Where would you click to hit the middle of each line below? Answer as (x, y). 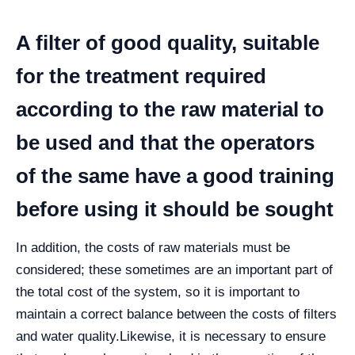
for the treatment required (141, 76)
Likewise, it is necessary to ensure (223, 336)
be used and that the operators (165, 142)
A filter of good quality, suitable (168, 42)
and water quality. (68, 336)
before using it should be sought (175, 209)
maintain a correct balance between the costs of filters (176, 314)
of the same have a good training (175, 176)
